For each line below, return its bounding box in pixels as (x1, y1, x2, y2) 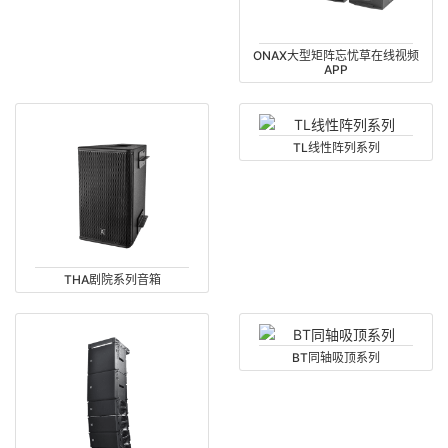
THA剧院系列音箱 (63, 272, 161, 288)
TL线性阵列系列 (292, 139, 380, 155)
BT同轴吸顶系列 (292, 350, 380, 366)
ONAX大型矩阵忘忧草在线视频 (253, 47, 419, 63)
